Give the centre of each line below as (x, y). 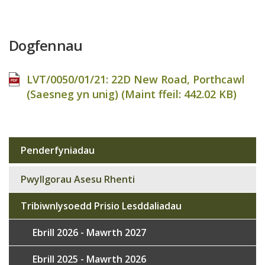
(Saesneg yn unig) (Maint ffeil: (105, 94)
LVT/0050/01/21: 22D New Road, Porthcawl (136, 79)
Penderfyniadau (58, 150)
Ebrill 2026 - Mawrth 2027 (89, 232)
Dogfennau (46, 45)
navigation (44, 175)
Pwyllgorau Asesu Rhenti (78, 179)
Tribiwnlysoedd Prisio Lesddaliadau (101, 206)
